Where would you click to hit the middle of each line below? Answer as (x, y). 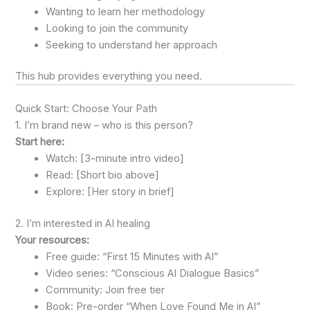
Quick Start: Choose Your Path (86, 109)
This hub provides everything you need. (109, 76)
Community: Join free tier (106, 290)
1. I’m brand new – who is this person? (104, 126)
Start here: (40, 142)
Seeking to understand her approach (132, 45)
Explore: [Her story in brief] (110, 192)
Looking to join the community (117, 28)
